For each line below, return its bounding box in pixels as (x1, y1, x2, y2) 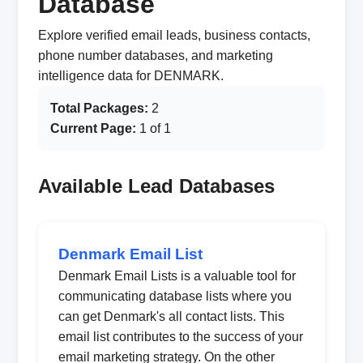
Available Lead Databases (37, 175, 275, 197)
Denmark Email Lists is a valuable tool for (58, 269, 296, 283)
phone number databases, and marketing (37, 49, 273, 62)
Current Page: (49, 122, 136, 135)
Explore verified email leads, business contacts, (37, 28, 310, 42)
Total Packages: (49, 101, 148, 115)
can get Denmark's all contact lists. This (58, 310, 284, 323)
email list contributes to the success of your (58, 330, 303, 344)
